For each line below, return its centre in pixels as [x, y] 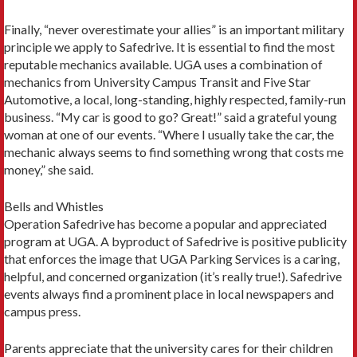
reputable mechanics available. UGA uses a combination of [163, 65]
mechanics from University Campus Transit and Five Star [157, 82]
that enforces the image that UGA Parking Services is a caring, [172, 259]
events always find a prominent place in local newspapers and [169, 294]
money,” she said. [49, 170]
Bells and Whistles [54, 206]
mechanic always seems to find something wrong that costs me [174, 152]
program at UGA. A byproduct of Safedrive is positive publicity [175, 241]
